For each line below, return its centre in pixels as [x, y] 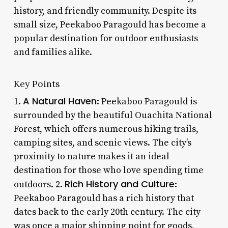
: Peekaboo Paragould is [147, 101]
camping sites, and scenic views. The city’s [102, 142]
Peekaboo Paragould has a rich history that [104, 198]
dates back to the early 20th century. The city [107, 212]
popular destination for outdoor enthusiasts [106, 38]
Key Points [37, 83]
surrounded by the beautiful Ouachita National [113, 115]
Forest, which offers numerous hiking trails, [106, 129]
